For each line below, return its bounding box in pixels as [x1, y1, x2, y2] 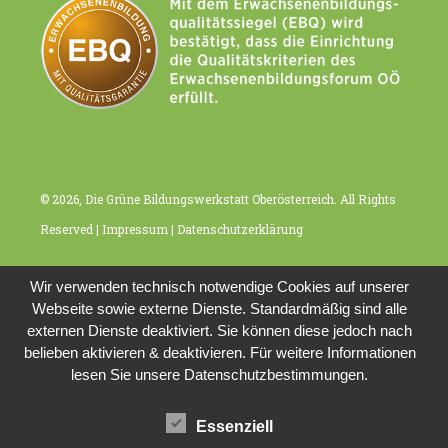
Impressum [102, 220, 169, 237]
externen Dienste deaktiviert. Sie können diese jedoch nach [27, 321, 413, 339]
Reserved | [40, 220, 103, 237]
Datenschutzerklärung [177, 220, 304, 237]
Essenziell [196, 417, 274, 435]
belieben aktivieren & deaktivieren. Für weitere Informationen [23, 343, 416, 361]
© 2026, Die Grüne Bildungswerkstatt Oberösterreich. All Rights [40, 190, 397, 207]
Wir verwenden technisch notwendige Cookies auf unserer [30, 277, 410, 295]
